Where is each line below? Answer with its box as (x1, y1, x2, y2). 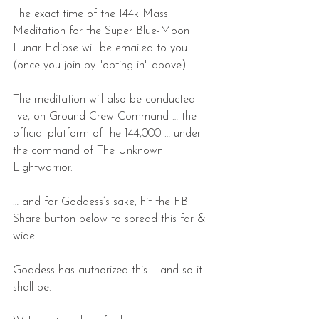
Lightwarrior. (13, 162, 73, 174)
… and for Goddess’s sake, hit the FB (13, 197, 192, 208)
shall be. (13, 282, 51, 293)
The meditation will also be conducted (13, 94, 199, 105)
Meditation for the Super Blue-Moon (13, 26, 193, 37)
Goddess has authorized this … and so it (13, 265, 206, 276)
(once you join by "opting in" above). (13, 60, 189, 71)
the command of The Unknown (13, 145, 167, 157)
